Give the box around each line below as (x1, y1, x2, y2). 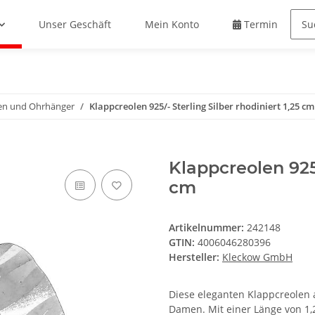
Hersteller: (169, 250, 219, 264)
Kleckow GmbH (222, 250, 292, 264)
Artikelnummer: (169, 221, 247, 235)
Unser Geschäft (39, 18, 112, 32)
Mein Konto (145, 18, 200, 32)
